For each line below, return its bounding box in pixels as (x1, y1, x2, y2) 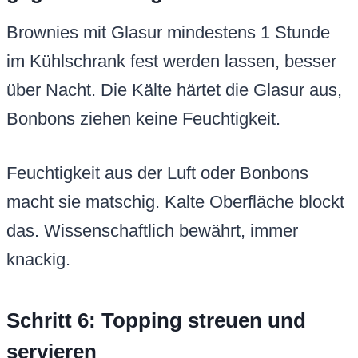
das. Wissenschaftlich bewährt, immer (6, 221, 298, 241)
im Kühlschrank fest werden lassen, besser (6, 51, 336, 72)
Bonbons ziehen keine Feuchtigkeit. (6, 109, 280, 129)
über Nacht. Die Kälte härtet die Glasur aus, (6, 80, 342, 101)
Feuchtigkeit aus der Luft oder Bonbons (6, 163, 308, 184)
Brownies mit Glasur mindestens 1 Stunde (6, 22, 330, 43)
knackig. (6, 249, 70, 270)
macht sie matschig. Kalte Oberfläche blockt (6, 192, 344, 213)
